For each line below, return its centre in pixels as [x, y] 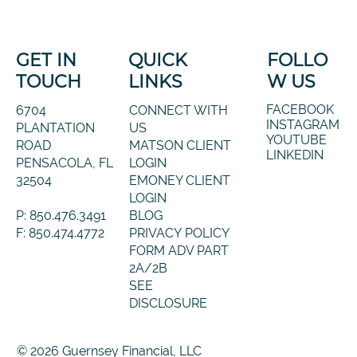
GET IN [46, 61]
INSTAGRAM [302, 124]
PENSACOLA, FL [64, 163]
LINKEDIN [294, 155]
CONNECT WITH [178, 110]
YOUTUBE [296, 139]
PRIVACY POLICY [179, 233]
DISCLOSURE [168, 303]
